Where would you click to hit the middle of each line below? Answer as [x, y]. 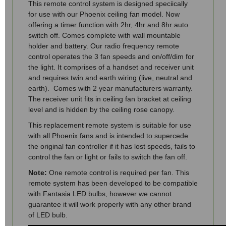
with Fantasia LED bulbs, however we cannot [100, 194]
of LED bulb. [49, 215]
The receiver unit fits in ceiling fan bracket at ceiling [110, 99]
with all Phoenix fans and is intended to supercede [108, 136]
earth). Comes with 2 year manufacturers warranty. [110, 88]
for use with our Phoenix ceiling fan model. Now [104, 14]
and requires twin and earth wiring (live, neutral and [110, 78]
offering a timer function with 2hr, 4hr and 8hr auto [108, 25]
